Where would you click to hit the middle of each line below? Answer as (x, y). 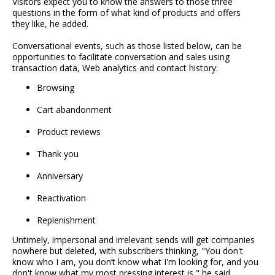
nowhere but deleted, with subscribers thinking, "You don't (128, 251)
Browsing (56, 88)
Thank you (58, 154)
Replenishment (66, 220)
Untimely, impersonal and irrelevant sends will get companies (134, 240)
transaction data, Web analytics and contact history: (115, 68)
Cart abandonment (74, 110)
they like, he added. (50, 24)
